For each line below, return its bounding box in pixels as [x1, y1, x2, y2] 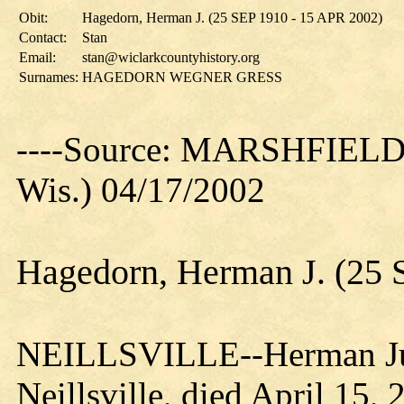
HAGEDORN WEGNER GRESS [82, 69, 282, 85]
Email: [19, 50, 56, 65]
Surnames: [19, 69, 78, 85]
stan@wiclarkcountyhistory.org [82, 50, 260, 65]
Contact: [19, 30, 67, 45]
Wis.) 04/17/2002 [16, 170, 265, 209]
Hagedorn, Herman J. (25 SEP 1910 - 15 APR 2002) [82, 10, 382, 25]
